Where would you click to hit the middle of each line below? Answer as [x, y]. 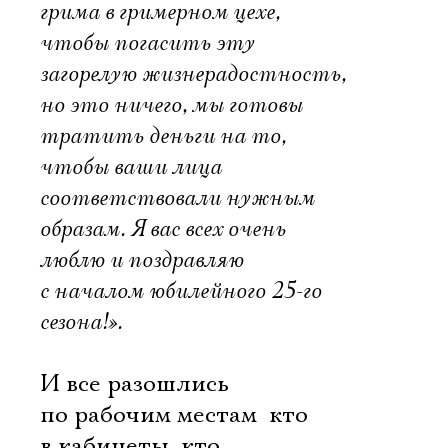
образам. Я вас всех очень [163, 229]
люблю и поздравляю [142, 260]
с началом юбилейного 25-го [181, 291]
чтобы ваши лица [131, 167]
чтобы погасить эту [147, 43]
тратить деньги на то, [163, 136]
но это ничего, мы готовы [171, 105]
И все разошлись [134, 384]
